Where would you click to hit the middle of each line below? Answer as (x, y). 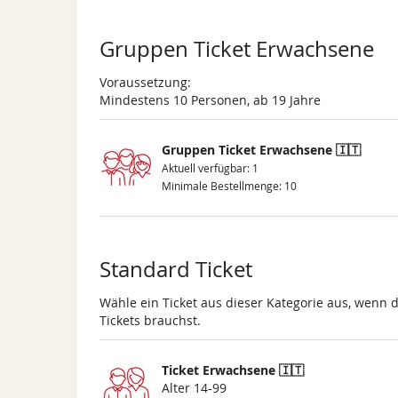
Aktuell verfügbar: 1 (210, 169)
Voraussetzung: (145, 83)
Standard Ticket (176, 270)
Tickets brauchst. (150, 321)
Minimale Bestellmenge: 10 (229, 187)
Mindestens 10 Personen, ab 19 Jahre (210, 100)
